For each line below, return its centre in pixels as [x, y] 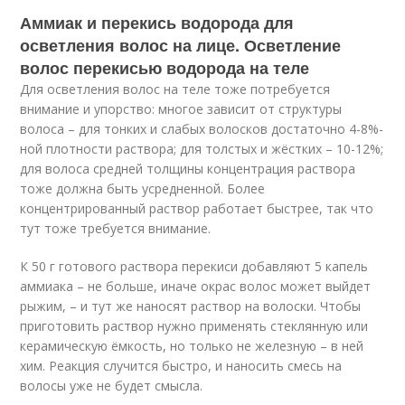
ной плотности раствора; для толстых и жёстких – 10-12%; [202, 149]
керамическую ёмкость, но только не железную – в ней [192, 346]
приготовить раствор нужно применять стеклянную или [194, 326]
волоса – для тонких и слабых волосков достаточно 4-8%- [202, 129]
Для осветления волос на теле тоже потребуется [175, 89]
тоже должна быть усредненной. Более [143, 188]
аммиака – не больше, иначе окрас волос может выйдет [196, 286]
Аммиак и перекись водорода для [157, 23]
